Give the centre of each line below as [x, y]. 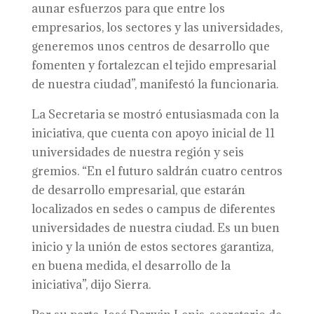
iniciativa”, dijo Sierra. [91, 285]
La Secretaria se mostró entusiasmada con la [155, 114]
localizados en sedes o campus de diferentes [153, 209]
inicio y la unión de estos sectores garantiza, [152, 247]
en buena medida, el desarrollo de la [131, 266]
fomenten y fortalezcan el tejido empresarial [153, 65]
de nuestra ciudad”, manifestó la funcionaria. [155, 84]
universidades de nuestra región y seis [137, 152]
